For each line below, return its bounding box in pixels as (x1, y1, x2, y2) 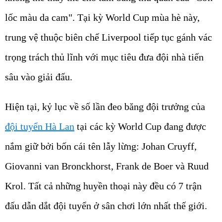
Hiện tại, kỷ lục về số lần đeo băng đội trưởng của (5, 101, 205, 112)
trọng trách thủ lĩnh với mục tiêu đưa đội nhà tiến (5, 52, 204, 63)
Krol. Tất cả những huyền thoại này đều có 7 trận (5, 180, 202, 192)
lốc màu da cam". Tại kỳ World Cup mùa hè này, (5, 12, 200, 23)
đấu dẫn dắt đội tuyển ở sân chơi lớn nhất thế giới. (5, 200, 207, 212)
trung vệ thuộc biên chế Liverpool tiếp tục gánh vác (5, 32, 212, 43)
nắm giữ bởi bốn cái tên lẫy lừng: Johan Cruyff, (5, 141, 197, 152)
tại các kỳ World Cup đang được (74, 121, 206, 132)
